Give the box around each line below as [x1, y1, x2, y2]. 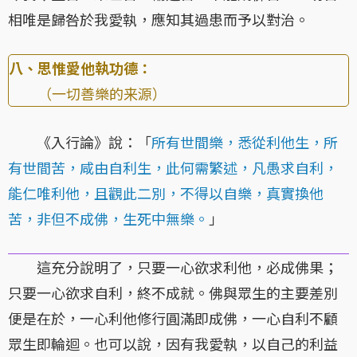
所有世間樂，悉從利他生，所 [151, 131, 338, 153]
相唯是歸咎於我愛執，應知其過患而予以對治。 [8, 9, 309, 30]
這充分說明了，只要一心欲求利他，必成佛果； [8, 257, 338, 278]
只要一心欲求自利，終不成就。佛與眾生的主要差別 [8, 282, 338, 304]
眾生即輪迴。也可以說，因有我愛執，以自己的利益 [8, 333, 338, 355]
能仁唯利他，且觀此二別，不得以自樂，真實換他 [8, 182, 324, 204]
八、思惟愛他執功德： [9, 57, 152, 79]
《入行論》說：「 [8, 131, 151, 153]
